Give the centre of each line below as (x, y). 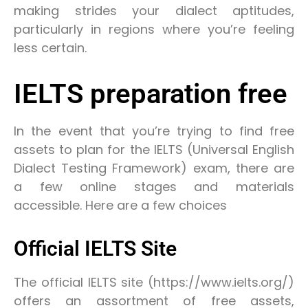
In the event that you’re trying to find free (154, 131)
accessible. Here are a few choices (120, 206)
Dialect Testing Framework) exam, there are (154, 168)
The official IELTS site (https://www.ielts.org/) (154, 282)
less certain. (50, 47)
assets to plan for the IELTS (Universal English (154, 150)
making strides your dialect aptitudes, (154, 10)
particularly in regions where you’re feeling (154, 29)
